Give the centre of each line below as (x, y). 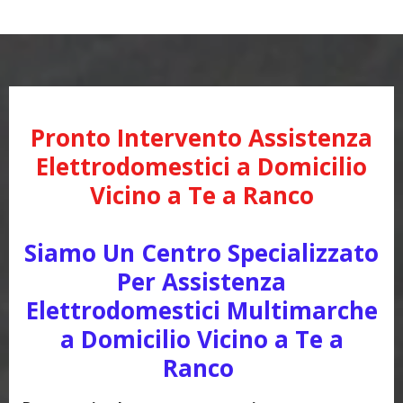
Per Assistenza (201, 281)
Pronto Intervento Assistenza (201, 137)
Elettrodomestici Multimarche (201, 310)
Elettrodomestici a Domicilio (201, 166)
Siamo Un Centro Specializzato (201, 252)
